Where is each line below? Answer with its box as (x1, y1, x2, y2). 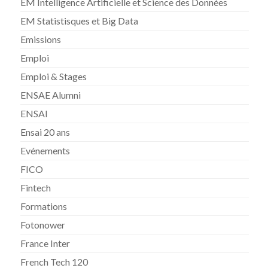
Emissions (20, 33, 62, 45)
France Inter (20, 237, 71, 249)
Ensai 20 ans (20, 126, 71, 138)
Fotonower (20, 218, 66, 230)
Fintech (20, 181, 51, 193)
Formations (20, 200, 68, 212)
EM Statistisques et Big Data (20, 14, 139, 26)
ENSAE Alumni (20, 89, 81, 100)
